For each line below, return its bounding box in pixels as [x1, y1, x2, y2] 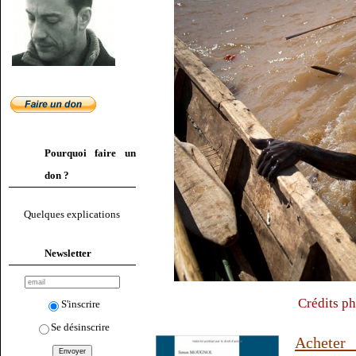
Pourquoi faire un [44, 147, 136, 159]
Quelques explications [24, 208, 121, 221]
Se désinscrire [51, 320, 110, 333]
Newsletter [44, 246, 91, 259]
